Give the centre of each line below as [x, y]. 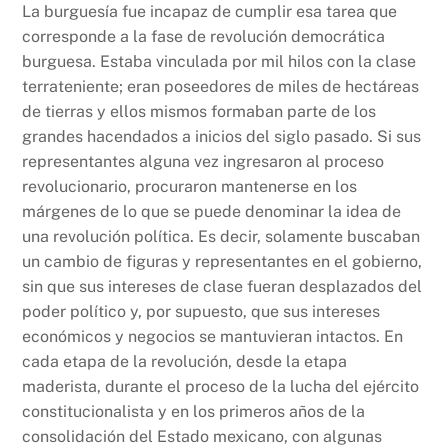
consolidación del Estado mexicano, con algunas [202, 436]
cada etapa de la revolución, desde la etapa [185, 361]
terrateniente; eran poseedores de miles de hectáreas [221, 86]
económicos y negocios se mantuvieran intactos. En [213, 336]
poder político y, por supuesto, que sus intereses [201, 311]
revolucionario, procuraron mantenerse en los [190, 186]
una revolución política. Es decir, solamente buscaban [221, 236]
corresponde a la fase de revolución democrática [204, 36]
